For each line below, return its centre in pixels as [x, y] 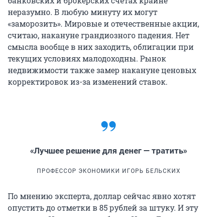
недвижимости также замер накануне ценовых [102, 70]
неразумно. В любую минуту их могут [83, 12]
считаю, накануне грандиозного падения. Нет [99, 35]
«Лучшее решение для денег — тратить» [108, 151]
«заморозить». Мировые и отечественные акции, [103, 24]
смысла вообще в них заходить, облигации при [101, 47]
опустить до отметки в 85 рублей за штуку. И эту [103, 208]
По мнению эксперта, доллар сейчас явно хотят [102, 196]
